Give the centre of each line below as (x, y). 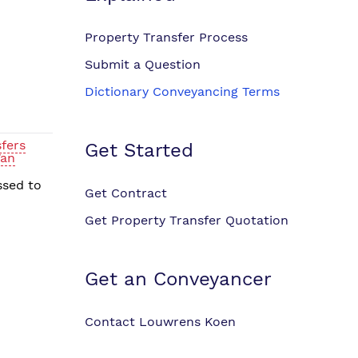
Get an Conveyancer (178, 279)
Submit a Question (143, 64)
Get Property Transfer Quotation (187, 220)
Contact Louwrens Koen (160, 322)
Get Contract (126, 193)
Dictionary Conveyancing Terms (182, 91)
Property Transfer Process (166, 37)
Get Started (139, 150)
